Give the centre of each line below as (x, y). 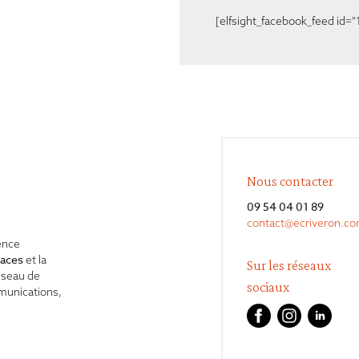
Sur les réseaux (289, 265)
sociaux (268, 286)
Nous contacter (290, 182)
